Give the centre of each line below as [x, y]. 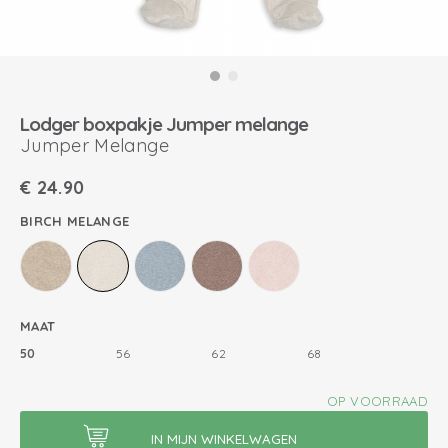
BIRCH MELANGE [75, 221]
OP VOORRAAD [377, 401]
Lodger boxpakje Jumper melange [164, 124]
